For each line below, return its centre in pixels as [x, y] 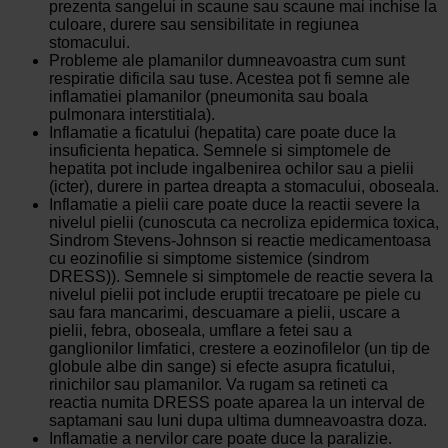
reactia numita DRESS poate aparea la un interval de [236, 403]
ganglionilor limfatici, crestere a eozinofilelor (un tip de [239, 349]
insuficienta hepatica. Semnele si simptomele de [219, 151]
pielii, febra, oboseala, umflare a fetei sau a [200, 331]
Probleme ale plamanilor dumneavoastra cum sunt [226, 61]
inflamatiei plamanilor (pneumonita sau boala [208, 97]
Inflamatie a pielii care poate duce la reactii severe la [234, 205]
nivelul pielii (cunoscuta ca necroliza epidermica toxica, [243, 223]
